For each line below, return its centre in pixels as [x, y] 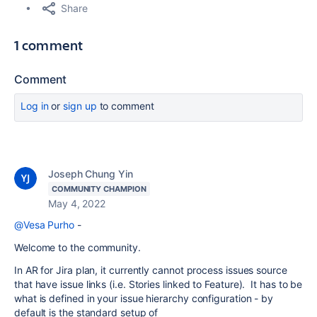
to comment [125, 106]
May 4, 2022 [77, 203]
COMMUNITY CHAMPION [99, 189]
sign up [80, 106]
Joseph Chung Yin [91, 174]
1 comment [49, 45]
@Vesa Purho [45, 225]
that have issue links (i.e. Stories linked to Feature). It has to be [158, 284]
